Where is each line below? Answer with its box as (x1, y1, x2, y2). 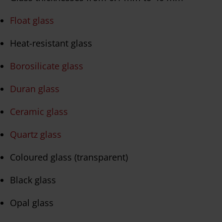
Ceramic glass (10, 105, 68, 117)
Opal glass (10, 196, 54, 209)
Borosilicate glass (10, 59, 83, 72)
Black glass (10, 173, 56, 186)
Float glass (10, 14, 54, 26)
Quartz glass (10, 128, 61, 140)
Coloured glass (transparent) (10, 151, 128, 163)
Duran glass (10, 82, 59, 95)
